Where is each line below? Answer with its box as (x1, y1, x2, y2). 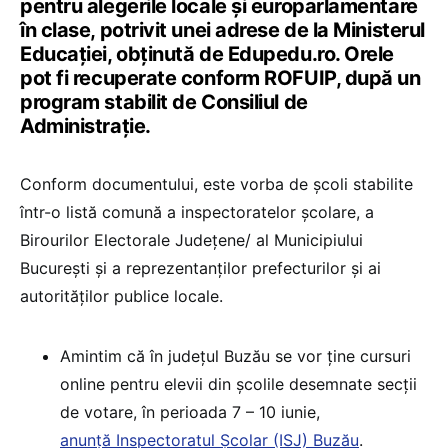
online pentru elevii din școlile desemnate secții (60, 374, 417, 395)
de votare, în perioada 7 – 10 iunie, (60, 402, 320, 423)
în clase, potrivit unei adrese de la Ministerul (20, 18, 425, 43)
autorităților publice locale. (20, 286, 223, 307)
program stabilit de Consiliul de (20, 90, 308, 115)
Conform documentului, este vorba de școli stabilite (20, 174, 413, 195)
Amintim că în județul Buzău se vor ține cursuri (60, 346, 411, 367)
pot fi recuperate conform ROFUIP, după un (20, 66, 421, 91)
